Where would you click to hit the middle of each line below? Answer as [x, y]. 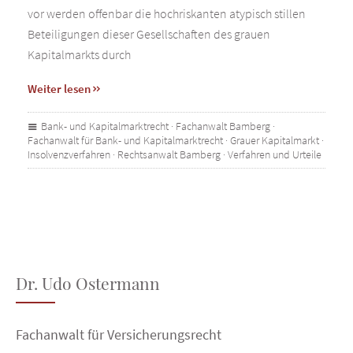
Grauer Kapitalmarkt [275, 140]
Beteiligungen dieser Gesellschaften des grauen [149, 33]
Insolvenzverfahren [69, 154]
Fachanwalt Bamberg [223, 126]
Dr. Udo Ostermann [88, 282]
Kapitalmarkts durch [79, 54]
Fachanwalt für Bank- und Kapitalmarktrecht [125, 140]
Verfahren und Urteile [275, 154]
